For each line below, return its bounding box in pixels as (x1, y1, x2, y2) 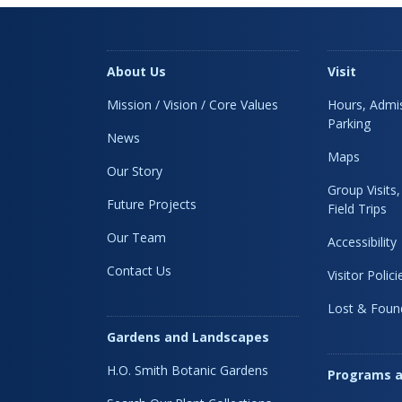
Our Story (107, 162, 162, 179)
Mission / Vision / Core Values (107, 95, 278, 113)
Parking (327, 114, 371, 132)
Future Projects (107, 195, 197, 213)
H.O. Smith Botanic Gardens (107, 361, 268, 379)
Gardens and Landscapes (107, 328, 269, 345)
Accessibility (327, 232, 397, 250)
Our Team (107, 228, 166, 246)
